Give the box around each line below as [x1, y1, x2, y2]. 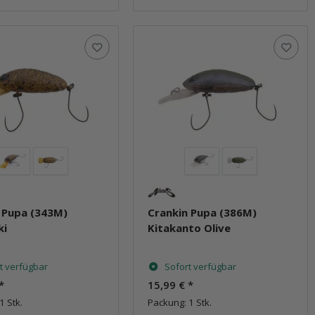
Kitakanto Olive [148, 220, 231, 235]
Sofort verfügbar [165, 259, 237, 273]
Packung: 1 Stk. [148, 295, 212, 309]
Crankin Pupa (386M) [148, 205, 257, 219]
